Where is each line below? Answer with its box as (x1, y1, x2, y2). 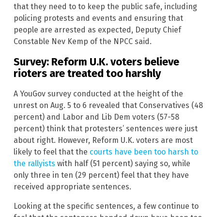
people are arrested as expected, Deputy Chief (14, 25, 181, 34)
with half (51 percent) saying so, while (55, 159, 190, 169)
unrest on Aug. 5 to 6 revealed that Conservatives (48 (14, 101, 203, 110)
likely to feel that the (14, 147, 90, 157)
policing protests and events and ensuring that (14, 13, 183, 23)
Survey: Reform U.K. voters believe (14, 55, 179, 68)
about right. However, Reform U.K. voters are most (14, 136, 193, 145)
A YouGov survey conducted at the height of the (14, 89, 183, 99)
